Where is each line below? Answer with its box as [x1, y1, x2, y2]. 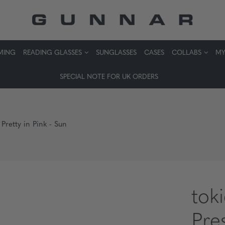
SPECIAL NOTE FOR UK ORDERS [59, 74, 158, 80]
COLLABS [171, 50, 201, 56]
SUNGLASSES [95, 50, 137, 56]
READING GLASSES [23, 50, 82, 56]
